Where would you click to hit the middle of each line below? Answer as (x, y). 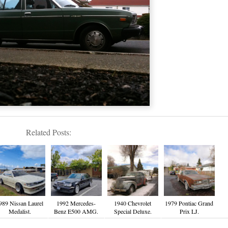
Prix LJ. (189, 211)
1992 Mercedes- (76, 203)
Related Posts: (49, 132)
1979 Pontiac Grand (189, 203)
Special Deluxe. (133, 211)
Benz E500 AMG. (76, 211)
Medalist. (20, 211)
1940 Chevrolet (133, 203)
